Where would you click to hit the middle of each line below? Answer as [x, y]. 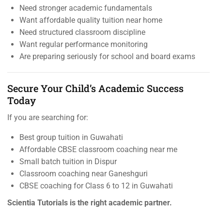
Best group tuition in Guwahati [71, 138]
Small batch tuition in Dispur [68, 162]
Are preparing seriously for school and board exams [107, 57]
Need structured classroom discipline [82, 32]
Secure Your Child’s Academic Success [95, 88]
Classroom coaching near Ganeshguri [84, 174]
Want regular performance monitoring [84, 45]
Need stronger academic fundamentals [86, 8]
